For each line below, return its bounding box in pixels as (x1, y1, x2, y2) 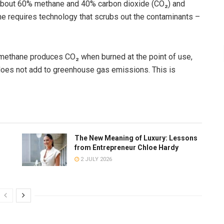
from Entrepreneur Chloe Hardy (74, 143, 178, 152)
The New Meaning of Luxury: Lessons (74, 134, 197, 142)
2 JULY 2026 (79, 156, 112, 163)
